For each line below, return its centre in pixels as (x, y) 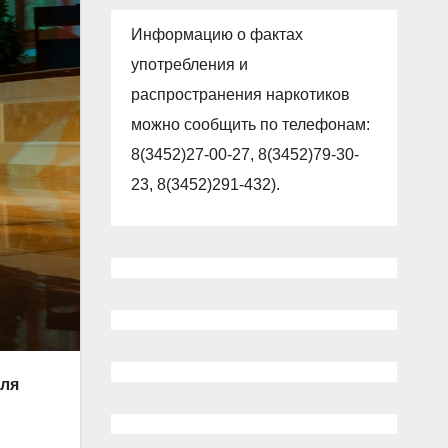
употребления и (189, 64)
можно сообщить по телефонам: (250, 124)
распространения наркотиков (240, 94)
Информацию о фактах (216, 34)
